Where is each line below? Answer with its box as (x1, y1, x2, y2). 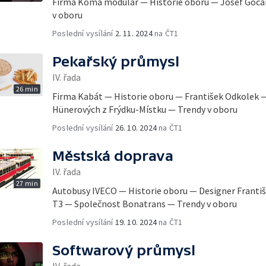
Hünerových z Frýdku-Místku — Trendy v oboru (52, 103, 237, 115)
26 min (15, 84, 38, 93)
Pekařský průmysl (52, 53, 179, 69)
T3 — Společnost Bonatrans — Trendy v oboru (52, 198, 237, 210)
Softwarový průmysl (52, 242, 195, 258)
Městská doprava (52, 148, 173, 164)
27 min (15, 179, 38, 188)
